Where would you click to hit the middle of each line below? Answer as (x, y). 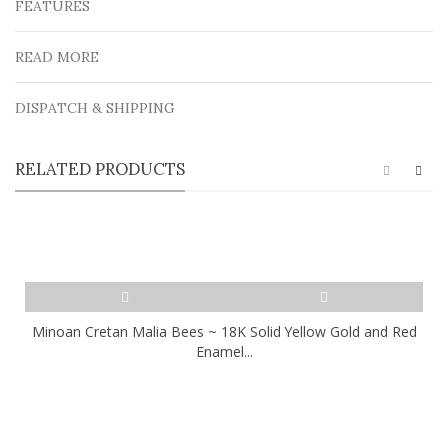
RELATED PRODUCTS (100, 168)
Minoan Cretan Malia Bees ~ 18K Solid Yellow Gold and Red (224, 331)
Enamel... (224, 351)
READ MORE (57, 56)
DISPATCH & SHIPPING (95, 107)
